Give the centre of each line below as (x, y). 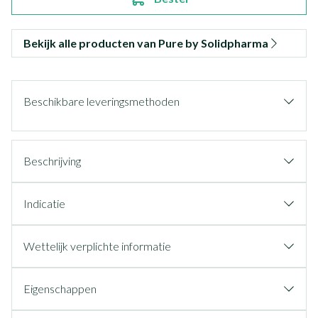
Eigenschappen (60, 289)
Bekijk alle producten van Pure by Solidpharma (146, 43)
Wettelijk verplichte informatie (97, 246)
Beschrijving (52, 161)
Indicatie (44, 203)
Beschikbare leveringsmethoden (102, 101)
